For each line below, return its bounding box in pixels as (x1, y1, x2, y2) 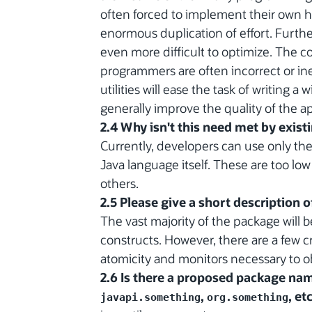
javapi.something (100, 290, 201, 303)
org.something (207, 290, 288, 303)
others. (100, 174, 139, 192)
